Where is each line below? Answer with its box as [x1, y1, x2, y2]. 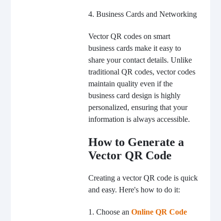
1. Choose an [88, 208, 131, 217]
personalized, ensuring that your [88, 103, 187, 112]
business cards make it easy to [88, 44, 181, 53]
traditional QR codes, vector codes [88, 68, 195, 76]
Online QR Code [131, 208, 187, 217]
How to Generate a [88, 136, 184, 149]
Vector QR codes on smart [88, 32, 170, 41]
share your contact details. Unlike [88, 56, 192, 65]
